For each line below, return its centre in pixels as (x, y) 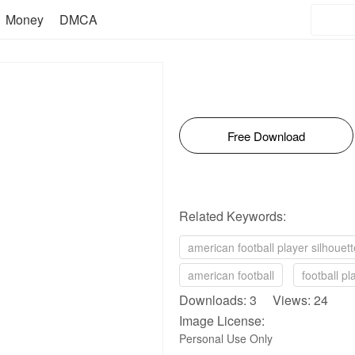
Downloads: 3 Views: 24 (254, 300)
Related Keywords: (233, 216)
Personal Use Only (226, 338)
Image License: (222, 321)
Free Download (266, 136)
